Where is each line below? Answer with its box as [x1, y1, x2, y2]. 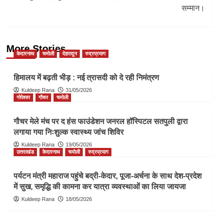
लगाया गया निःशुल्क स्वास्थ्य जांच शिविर [13, 128, 124, 137]
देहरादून [62, 51, 77, 57]
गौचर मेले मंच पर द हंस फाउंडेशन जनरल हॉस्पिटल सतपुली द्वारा [13, 117, 188, 126]
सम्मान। [181, 4, 205, 13]
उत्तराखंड [16, 149, 34, 155]
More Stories [6, 43, 66, 54]
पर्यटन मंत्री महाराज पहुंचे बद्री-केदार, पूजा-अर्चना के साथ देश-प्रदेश [13, 172, 201, 181]
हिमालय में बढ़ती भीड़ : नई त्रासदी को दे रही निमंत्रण [13, 73, 159, 82]
